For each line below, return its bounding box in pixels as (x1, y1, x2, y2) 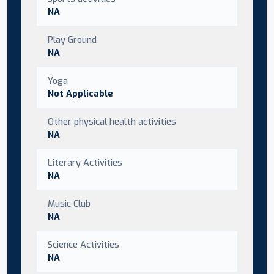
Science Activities (48, 238, 119, 251)
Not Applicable (48, 87, 113, 100)
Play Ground (48, 33, 97, 46)
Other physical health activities (48, 115, 176, 128)
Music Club (48, 197, 91, 210)
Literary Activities (48, 156, 122, 169)
